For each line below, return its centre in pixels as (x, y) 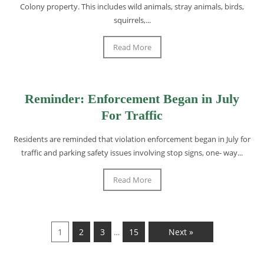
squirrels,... (132, 20)
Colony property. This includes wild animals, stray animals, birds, (132, 7)
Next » (181, 232)
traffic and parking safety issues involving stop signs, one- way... (132, 153)
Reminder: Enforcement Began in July (132, 99)
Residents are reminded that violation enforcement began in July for (132, 139)
